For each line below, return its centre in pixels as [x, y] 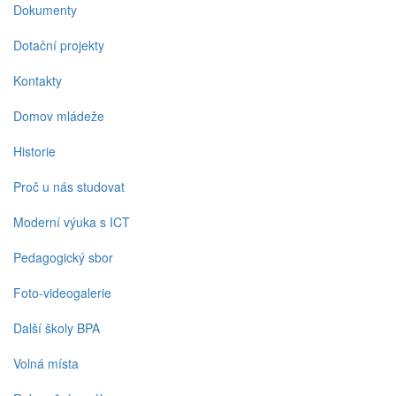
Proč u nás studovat [69, 187]
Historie [34, 151]
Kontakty [38, 80]
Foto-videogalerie [62, 293]
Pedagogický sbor [63, 257]
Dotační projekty [59, 45]
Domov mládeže [59, 116]
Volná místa [46, 363]
